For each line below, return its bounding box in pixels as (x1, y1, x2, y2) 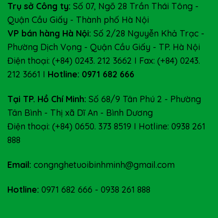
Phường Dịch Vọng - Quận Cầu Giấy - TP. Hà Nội (7, 41, 200, 53)
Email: (7, 159, 34, 170)
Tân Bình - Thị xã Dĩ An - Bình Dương (7, 107, 153, 118)
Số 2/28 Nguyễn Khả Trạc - (91, 28, 204, 39)
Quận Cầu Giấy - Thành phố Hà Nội (7, 14, 149, 25)
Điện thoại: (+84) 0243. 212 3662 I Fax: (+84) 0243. (7, 55, 200, 66)
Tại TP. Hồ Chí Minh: (7, 93, 86, 105)
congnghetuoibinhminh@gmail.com (34, 159, 175, 170)
